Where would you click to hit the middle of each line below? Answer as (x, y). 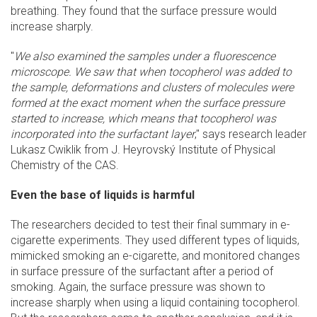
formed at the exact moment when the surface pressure (148, 103)
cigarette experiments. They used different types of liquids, (155, 241)
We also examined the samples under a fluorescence (145, 57)
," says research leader (250, 134)
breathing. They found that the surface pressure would (144, 11)
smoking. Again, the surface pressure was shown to (138, 287)
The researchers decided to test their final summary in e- (150, 225)
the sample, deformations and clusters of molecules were (152, 88)
